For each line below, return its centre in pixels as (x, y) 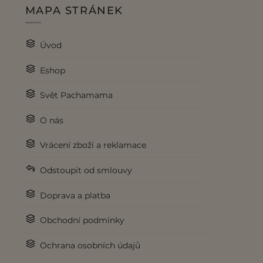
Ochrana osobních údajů (90, 245)
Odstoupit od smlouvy (86, 170)
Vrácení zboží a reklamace (93, 145)
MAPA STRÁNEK (74, 11)
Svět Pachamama (77, 95)
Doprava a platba (75, 195)
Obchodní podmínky (82, 220)
